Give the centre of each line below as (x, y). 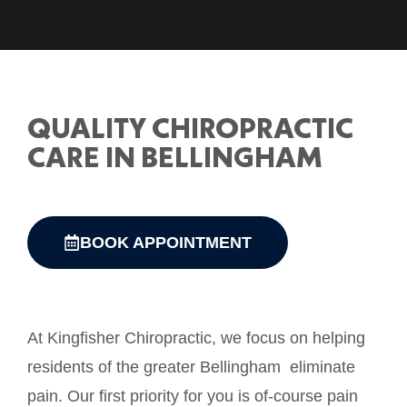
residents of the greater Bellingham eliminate (191, 367)
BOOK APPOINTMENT (166, 242)
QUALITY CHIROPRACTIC (190, 127)
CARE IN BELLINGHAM (175, 156)
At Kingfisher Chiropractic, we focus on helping (196, 338)
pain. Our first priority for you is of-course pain (193, 396)
